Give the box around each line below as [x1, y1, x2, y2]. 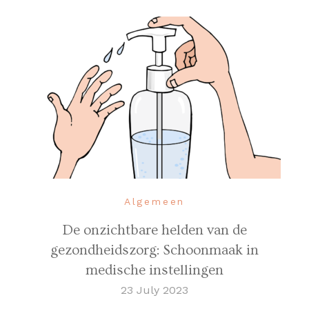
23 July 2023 [121, 283, 188, 297]
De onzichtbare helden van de [62, 222, 247, 239]
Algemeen [123, 196, 186, 208]
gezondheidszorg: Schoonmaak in [50, 242, 259, 259]
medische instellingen [86, 262, 223, 279]
